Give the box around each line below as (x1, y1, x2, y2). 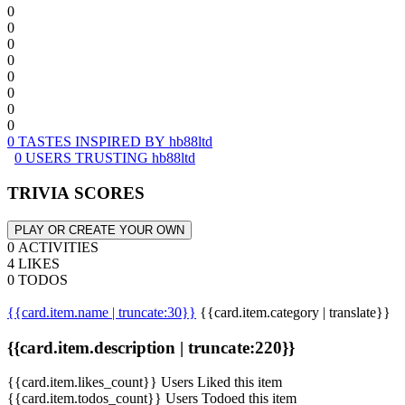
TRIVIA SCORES (7, 184, 145, 203)
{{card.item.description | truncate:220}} (7, 337, 295, 357)
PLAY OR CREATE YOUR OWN (14, 222, 184, 237)
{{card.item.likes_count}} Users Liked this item (7, 374, 282, 391)
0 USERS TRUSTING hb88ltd (14, 150, 195, 166)
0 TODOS (7, 271, 68, 287)
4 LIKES (7, 255, 60, 271)
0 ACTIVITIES (7, 239, 99, 255)
